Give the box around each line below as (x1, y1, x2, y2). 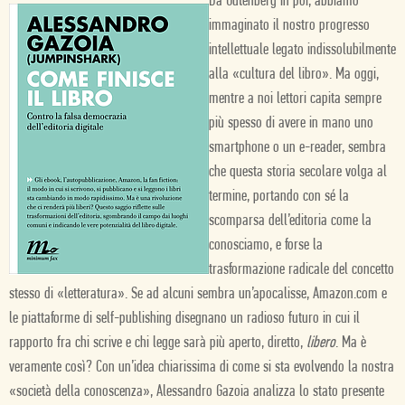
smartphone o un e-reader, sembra (209, 139, 386, 156)
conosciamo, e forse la (209, 237, 323, 254)
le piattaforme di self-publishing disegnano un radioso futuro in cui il (9, 310, 360, 327)
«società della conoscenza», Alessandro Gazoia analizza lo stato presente (9, 383, 384, 400)
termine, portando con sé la (209, 188, 349, 205)
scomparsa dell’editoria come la (209, 212, 372, 230)
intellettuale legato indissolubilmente (209, 42, 396, 59)
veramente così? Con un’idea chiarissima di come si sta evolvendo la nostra (9, 359, 394, 376)
